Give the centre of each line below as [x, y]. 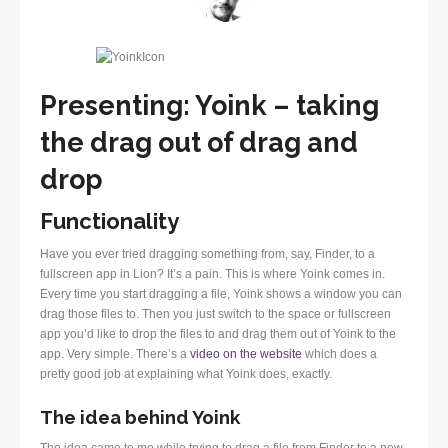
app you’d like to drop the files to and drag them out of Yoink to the [218, 333]
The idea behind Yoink [140, 416]
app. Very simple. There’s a [115, 353]
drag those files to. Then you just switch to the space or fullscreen [215, 313]
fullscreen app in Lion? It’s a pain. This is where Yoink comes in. [212, 273]
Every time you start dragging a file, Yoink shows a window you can [221, 293]
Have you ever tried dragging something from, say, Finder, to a [207, 253]
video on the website [246, 353]
